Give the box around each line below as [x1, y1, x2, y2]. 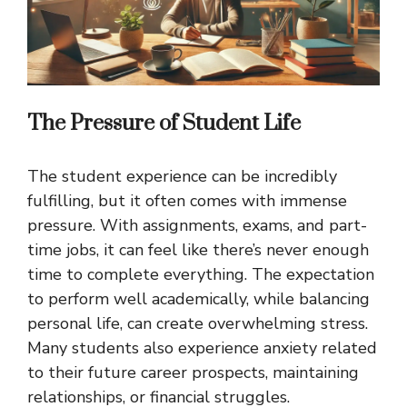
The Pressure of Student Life [27, 110, 301, 138]
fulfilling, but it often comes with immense [27, 190, 347, 213]
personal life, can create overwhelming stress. [27, 313, 368, 335]
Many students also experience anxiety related [27, 337, 377, 360]
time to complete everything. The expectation [27, 263, 374, 286]
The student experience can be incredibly [27, 165, 337, 188]
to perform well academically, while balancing [27, 288, 370, 311]
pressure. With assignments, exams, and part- [27, 214, 367, 237]
